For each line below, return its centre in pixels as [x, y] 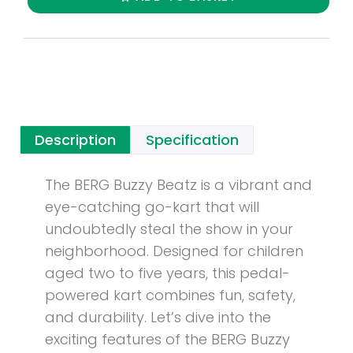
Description [75, 140]
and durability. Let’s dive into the [158, 318]
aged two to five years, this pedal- [167, 273]
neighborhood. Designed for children [174, 251]
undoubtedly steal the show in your [169, 229]
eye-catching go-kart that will [152, 207]
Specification [192, 140]
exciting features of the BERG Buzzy [167, 340]
